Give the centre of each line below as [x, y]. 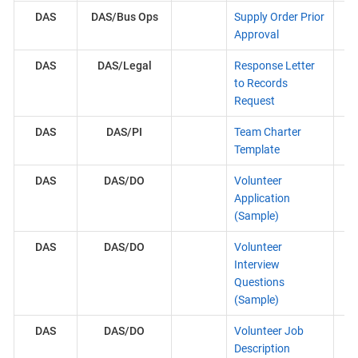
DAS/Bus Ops [124, 17]
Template [257, 149]
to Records [261, 83]
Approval [256, 34]
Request [254, 101]
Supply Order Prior [279, 17]
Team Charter [267, 132]
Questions [259, 282]
